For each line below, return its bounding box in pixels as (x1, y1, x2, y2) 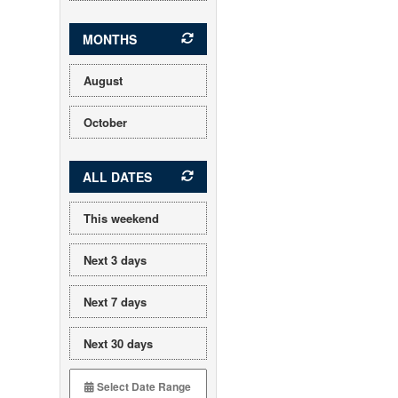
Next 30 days (84, 335, 154, 352)
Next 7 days (84, 293, 147, 310)
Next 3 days (84, 251, 147, 268)
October (84, 114, 128, 131)
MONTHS (83, 30, 138, 48)
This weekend (84, 210, 160, 227)
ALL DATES (83, 168, 153, 186)
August (84, 72, 123, 89)
